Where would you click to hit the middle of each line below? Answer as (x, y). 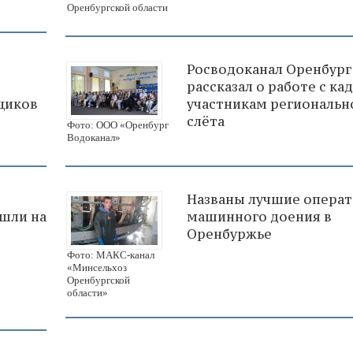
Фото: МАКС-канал (111, 255)
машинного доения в (259, 216)
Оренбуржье (229, 234)
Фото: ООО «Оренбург (118, 124)
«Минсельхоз (97, 267)
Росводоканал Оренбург (269, 69)
